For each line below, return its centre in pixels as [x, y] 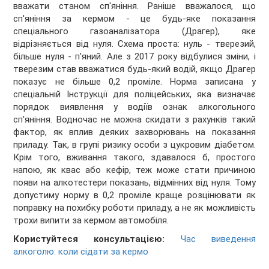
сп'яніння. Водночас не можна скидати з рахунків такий [134, 120]
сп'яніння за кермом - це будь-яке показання [134, 19]
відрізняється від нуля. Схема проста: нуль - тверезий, [134, 44]
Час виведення [218, 239]
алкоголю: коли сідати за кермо [81, 252]
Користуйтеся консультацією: [97, 239]
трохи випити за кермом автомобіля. [91, 221]
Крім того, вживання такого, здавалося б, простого [134, 158]
